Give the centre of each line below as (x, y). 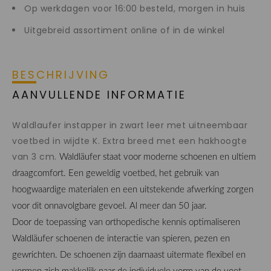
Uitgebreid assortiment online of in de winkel (125, 30)
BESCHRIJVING (61, 74)
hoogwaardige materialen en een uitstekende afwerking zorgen (133, 189)
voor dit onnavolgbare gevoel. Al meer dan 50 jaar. (109, 206)
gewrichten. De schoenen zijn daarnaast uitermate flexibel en (129, 255)
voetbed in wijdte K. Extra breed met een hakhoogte (129, 141)
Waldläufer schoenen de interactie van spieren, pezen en (121, 238)
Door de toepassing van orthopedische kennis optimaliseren (126, 222)
